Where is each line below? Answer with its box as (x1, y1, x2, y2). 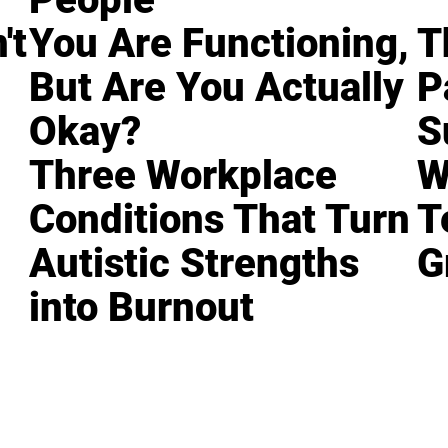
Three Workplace (29, 152, 338, 200)
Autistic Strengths (29, 240, 360, 288)
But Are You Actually (29, 64, 405, 112)
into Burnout (29, 284, 255, 332)
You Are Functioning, (29, 20, 410, 68)
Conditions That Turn (29, 196, 411, 244)
